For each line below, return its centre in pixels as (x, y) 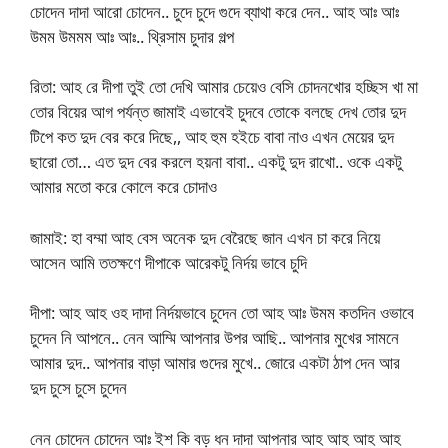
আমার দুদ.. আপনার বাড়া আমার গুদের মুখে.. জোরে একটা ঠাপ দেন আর (215, 363)
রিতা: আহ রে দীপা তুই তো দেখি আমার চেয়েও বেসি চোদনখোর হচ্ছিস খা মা (224, 87)
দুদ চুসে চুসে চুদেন (78, 388)
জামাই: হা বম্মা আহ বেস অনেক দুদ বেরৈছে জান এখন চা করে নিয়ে (205, 237)
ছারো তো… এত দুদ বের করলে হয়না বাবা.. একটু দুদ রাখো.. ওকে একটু (216, 162)
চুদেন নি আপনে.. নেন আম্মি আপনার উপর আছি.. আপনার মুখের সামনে (214, 338)
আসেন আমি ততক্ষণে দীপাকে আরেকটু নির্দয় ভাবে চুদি (168, 262)
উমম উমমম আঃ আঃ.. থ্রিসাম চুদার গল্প (132, 36)
